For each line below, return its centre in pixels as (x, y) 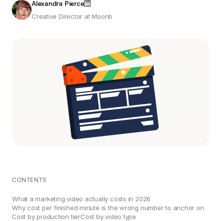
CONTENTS (29, 180)
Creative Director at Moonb (72, 16)
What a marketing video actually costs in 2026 (81, 199)
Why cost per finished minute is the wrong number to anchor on (108, 208)
